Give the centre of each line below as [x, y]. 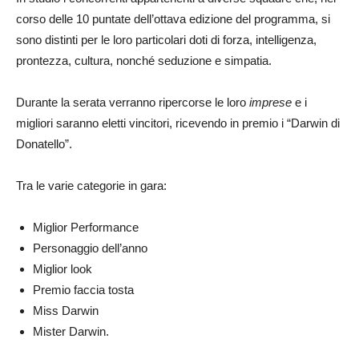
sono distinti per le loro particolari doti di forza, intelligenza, [166, 39]
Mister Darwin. [71, 331]
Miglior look [63, 268]
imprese [270, 102]
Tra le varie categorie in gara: [91, 185]
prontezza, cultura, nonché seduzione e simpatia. [144, 60]
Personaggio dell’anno [90, 248]
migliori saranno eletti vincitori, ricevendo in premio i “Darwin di [178, 123]
